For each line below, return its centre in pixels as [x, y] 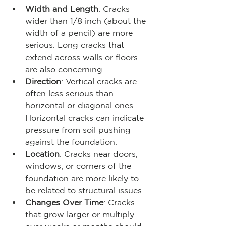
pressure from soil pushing [79, 129]
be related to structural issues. [84, 190]
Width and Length [62, 8]
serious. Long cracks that [76, 45]
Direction [43, 81]
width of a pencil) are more [80, 33]
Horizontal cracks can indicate [86, 117]
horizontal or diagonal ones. [81, 105]
